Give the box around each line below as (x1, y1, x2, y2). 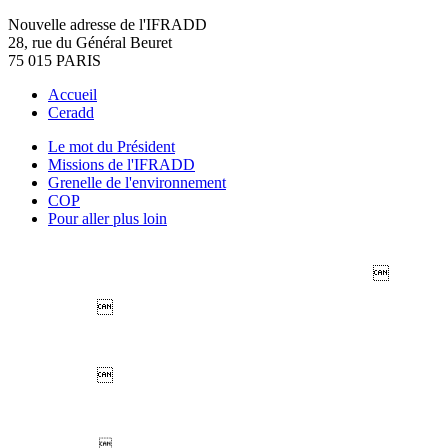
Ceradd (48, 104, 94, 121)
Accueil (48, 86, 97, 103)
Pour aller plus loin (48, 210, 167, 227)
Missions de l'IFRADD (48, 156, 195, 173)
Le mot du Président (48, 138, 175, 155)
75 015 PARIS (8, 52, 101, 69)
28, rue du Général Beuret (8, 34, 172, 51)
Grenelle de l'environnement (48, 174, 226, 191)
